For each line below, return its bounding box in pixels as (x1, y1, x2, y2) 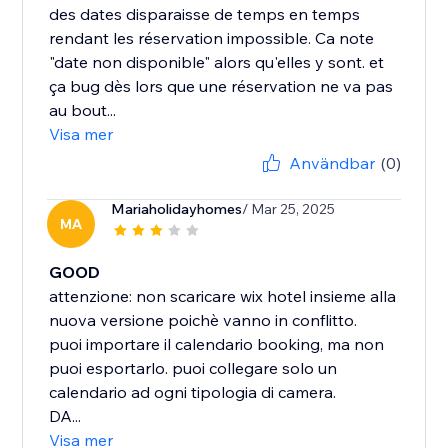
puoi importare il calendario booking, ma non (49, 334, 385, 355)
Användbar (288, 153, 375, 174)
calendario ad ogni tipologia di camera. (49, 382, 337, 403)
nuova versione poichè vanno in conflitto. (49, 310, 358, 331)
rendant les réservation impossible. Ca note (49, 28, 375, 49)
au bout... (49, 100, 117, 121)
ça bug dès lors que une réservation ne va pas (49, 76, 394, 97)
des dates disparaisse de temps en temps (49, 4, 361, 25)
